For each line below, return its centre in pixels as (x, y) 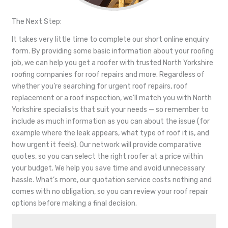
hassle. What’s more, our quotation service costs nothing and (112, 180)
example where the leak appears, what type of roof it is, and (110, 133)
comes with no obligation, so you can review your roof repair (110, 191)
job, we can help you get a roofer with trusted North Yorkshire (112, 63)
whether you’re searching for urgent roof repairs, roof (100, 86)
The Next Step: (37, 21)
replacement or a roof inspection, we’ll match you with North (112, 98)
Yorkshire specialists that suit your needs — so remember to (110, 109)
